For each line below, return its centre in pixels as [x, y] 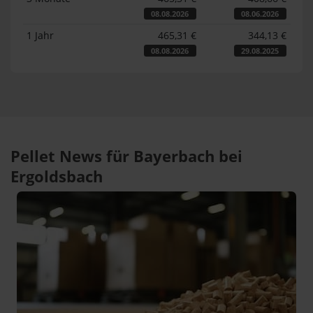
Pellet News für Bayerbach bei [126, 156]
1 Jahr [41, 35]
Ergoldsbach [57, 176]
